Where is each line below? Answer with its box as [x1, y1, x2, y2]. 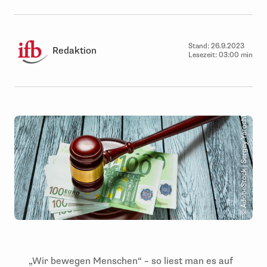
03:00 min [219, 51, 253, 60]
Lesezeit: [188, 51, 219, 60]
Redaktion [52, 44, 97, 57]
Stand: [188, 42, 211, 51]
